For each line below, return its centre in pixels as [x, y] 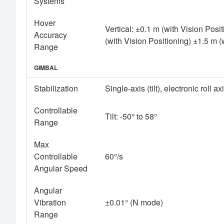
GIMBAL [46, 68]
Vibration [50, 202]
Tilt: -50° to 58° [131, 116]
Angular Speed [61, 168]
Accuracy [50, 35]
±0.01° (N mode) [134, 202]
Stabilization [56, 88]
